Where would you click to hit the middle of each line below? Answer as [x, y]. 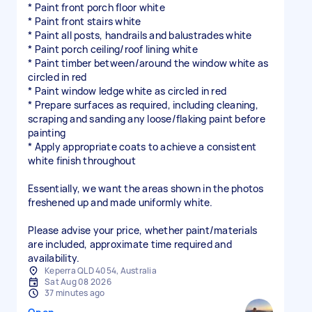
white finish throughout [82, 161]
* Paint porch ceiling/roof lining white [113, 49]
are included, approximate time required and [130, 244]
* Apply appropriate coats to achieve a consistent [142, 147]
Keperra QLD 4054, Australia [101, 271]
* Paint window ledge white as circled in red [127, 91]
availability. [54, 258]
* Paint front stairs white [85, 21]
